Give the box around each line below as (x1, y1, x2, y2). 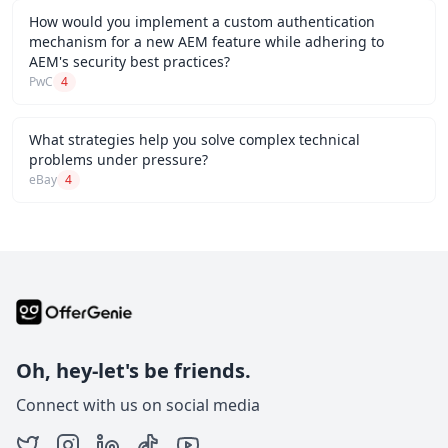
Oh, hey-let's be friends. (16, 357, 251, 385)
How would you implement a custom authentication (29, 12, 375, 31)
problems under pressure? (29, 150, 208, 169)
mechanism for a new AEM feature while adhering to (29, 32, 384, 51)
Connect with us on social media (16, 394, 260, 417)
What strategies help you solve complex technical (29, 130, 360, 149)
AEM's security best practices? (29, 52, 230, 71)
